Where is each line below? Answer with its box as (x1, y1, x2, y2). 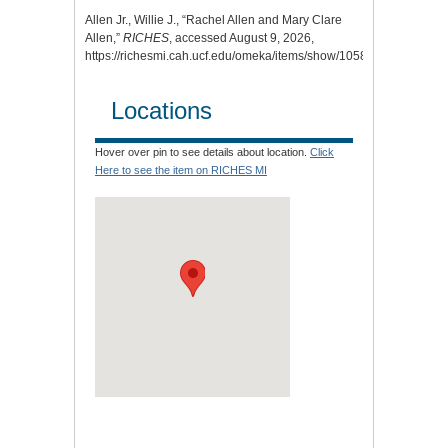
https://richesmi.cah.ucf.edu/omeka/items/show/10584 (85, 48, 374, 63)
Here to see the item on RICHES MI (95, 163, 267, 176)
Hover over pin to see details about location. (95, 145, 310, 158)
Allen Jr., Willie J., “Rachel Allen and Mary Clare (85, 12, 342, 27)
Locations (111, 96, 212, 124)
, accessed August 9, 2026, (169, 30, 314, 45)
